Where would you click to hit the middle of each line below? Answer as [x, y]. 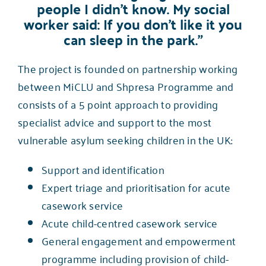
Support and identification [103, 169]
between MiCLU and [67, 86]
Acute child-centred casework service [129, 222]
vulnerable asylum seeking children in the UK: [125, 139]
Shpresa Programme [165, 86]
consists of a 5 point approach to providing [118, 104]
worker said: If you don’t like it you [133, 24]
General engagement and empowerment [139, 240]
